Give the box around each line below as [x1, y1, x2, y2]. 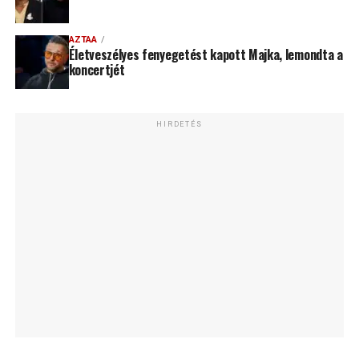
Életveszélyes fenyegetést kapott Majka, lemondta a [68, 45, 343, 65]
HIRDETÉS [156, 120, 203, 129]
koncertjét [68, 60, 125, 80]
